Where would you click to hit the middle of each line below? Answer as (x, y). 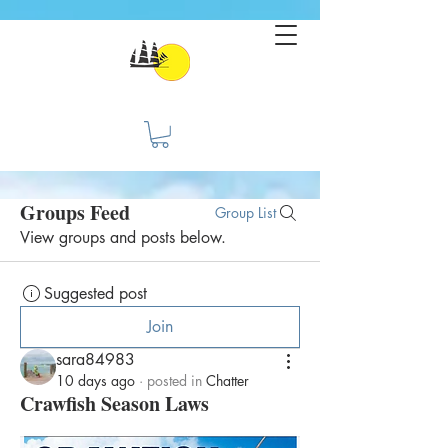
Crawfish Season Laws (114, 403)
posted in (174, 380)
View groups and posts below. (123, 237)
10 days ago (95, 380)
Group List (245, 212)
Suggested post (95, 293)
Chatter (227, 380)
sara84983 (95, 359)
